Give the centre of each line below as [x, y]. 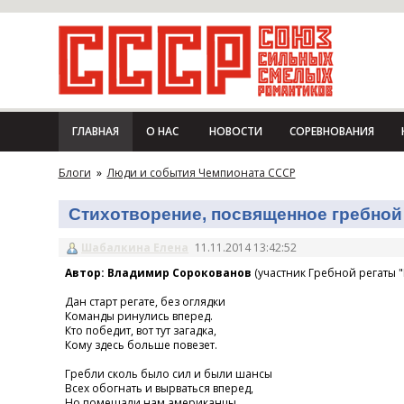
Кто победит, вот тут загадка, [140, 330]
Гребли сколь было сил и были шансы [168, 373]
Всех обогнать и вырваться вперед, [159, 388]
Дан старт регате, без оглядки [145, 301]
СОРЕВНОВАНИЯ [331, 131]
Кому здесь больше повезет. [141, 344]
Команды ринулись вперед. [138, 316]
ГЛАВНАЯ [95, 131]
